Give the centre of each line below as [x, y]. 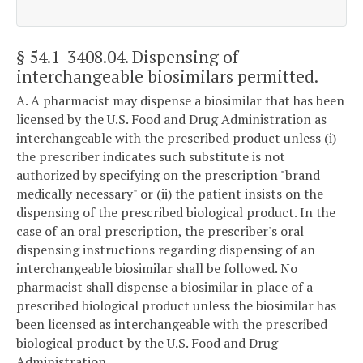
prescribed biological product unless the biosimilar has [176, 306]
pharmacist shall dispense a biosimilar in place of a [164, 287]
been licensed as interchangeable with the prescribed [172, 325]
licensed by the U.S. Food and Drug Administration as [171, 120]
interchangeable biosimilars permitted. [167, 76]
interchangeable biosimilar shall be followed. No [157, 269]
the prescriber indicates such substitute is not [151, 157]
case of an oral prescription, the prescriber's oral [160, 231]
